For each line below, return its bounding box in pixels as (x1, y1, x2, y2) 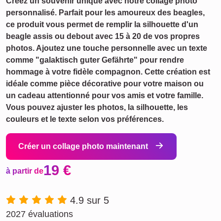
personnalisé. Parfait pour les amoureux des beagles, (6, 8, 205, 17)
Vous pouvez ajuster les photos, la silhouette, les (6, 103, 188, 111)
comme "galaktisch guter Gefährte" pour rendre (6, 56, 184, 64)
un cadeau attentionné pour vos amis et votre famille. (6, 91, 203, 100)
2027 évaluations (6, 209, 73, 219)
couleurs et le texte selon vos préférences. (6, 115, 164, 123)
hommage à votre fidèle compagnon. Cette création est (6, 68, 210, 76)
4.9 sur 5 (70, 195, 109, 206)
